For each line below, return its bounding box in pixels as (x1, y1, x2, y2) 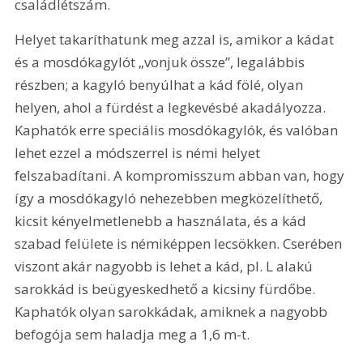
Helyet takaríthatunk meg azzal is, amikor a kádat (15, 29, 338, 49)
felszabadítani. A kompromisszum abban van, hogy (15, 165, 348, 185)
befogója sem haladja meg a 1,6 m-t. (15, 324, 250, 344)
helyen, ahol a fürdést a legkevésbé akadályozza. (15, 97, 330, 117)
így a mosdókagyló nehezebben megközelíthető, (15, 188, 327, 207)
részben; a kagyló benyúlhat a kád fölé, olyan (15, 75, 307, 94)
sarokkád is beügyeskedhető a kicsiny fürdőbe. (15, 279, 319, 298)
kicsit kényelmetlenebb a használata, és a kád (15, 211, 310, 230)
